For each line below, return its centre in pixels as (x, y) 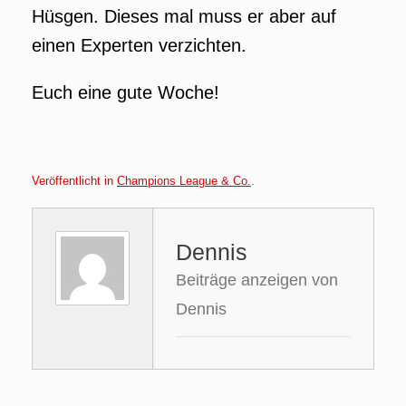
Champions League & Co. (184, 180)
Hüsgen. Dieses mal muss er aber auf (184, 16)
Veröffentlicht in (74, 180)
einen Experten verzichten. (139, 45)
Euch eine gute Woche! (126, 92)
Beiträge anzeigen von (257, 280)
